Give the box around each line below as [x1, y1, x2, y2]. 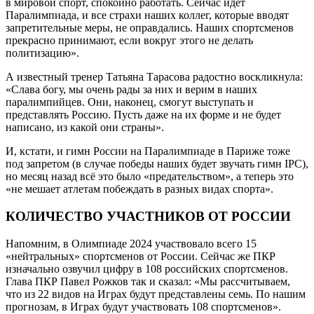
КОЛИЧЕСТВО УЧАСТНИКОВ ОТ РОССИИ [6, 208, 291, 224]
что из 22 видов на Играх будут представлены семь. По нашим [6, 287, 306, 300]
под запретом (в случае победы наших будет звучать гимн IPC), [6, 158, 308, 170]
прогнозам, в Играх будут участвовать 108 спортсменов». [6, 300, 281, 313]
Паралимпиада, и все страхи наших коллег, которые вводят [6, 9, 289, 22]
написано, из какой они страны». [6, 121, 164, 134]
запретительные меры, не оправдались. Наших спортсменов [6, 22, 294, 34]
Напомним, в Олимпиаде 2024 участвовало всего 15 [6, 237, 257, 250]
